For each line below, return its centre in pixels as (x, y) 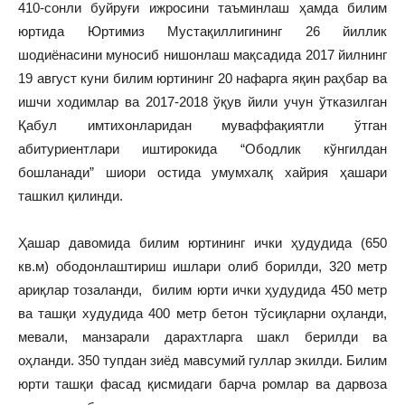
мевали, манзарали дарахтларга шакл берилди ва (202, 337)
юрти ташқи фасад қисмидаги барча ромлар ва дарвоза (202, 384)
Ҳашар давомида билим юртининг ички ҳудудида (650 (202, 243)
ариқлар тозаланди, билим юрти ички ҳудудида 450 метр (202, 290)
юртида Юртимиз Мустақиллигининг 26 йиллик (202, 31)
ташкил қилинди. (71, 196)
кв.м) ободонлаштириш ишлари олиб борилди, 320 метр (202, 266)
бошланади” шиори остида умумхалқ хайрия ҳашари (202, 172)
